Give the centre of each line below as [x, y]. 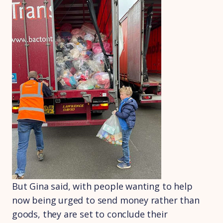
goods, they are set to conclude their [90, 214]
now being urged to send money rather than [106, 200]
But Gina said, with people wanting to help [102, 186]
